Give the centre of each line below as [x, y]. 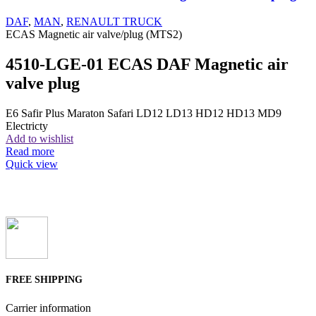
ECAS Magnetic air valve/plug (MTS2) [94, 34]
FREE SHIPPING [44, 280]
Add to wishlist [39, 138]
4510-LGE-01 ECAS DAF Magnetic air [147, 64]
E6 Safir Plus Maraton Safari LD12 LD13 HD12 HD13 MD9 [144, 113]
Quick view [32, 164]
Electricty [27, 126]
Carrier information [48, 308]
